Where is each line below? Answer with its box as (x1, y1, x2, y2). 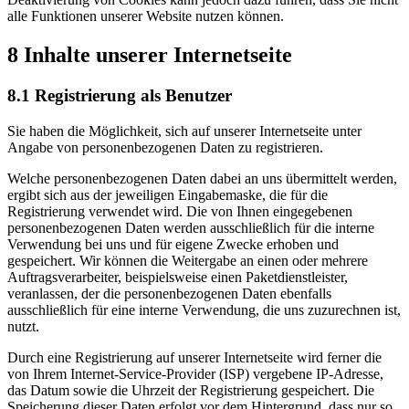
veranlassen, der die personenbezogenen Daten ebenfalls (7, 285, 331, 301)
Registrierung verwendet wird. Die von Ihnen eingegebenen (7, 203, 352, 219)
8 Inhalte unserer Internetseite (7, 43, 292, 68)
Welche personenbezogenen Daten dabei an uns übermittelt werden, (7, 170, 397, 186)
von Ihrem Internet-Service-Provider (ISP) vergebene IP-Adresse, (7, 365, 383, 382)
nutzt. (7, 318, 39, 334)
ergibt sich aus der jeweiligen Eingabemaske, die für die (7, 186, 328, 203)
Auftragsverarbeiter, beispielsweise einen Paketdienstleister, (7, 268, 348, 285)
